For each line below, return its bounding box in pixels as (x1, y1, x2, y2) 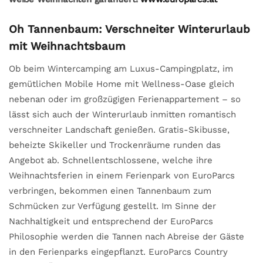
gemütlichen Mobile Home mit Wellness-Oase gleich (9, 78, 234, 89)
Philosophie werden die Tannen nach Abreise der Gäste (9, 231, 244, 242)
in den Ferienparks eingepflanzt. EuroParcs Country (9, 246, 228, 257)
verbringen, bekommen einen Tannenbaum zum (9, 185, 211, 196)
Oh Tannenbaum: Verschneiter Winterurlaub (9, 23, 250, 36)
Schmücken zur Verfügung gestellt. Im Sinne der (9, 200, 216, 211)
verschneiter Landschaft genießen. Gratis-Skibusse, (9, 124, 230, 135)
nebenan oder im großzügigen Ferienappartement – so (9, 93, 241, 104)
